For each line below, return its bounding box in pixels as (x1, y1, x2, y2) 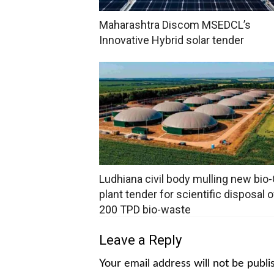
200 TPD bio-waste (99, 203, 191, 217)
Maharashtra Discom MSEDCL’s (99, 18, 251, 32)
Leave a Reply (99, 232, 182, 248)
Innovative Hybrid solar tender (99, 34, 244, 47)
